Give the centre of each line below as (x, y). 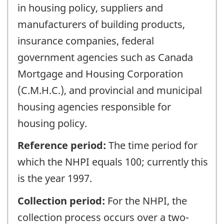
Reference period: (63, 145)
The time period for (153, 145)
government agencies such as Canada (105, 57)
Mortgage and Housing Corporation (100, 73)
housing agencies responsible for (94, 106)
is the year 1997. (55, 178)
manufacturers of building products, (101, 24)
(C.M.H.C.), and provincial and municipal (110, 90)
